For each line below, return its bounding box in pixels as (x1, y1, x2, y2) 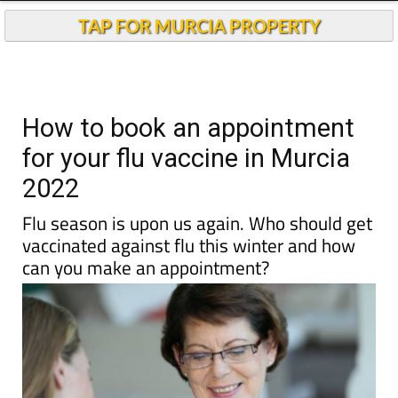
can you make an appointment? (22, 253, 269, 282)
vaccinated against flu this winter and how (22, 231, 355, 259)
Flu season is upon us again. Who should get (22, 209, 372, 237)
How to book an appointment (22, 113, 354, 143)
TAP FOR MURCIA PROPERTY (77, 15, 321, 36)
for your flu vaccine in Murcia (22, 143, 350, 173)
